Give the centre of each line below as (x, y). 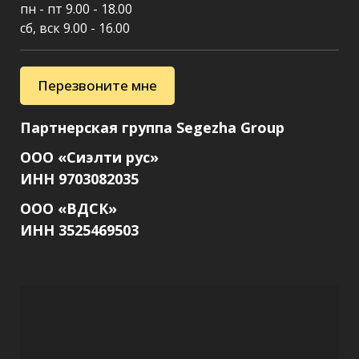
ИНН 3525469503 (79, 230)
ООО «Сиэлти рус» (89, 157)
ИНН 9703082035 (79, 179)
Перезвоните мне (97, 86)
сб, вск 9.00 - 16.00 (75, 28)
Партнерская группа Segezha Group (152, 128)
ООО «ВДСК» (69, 209)
